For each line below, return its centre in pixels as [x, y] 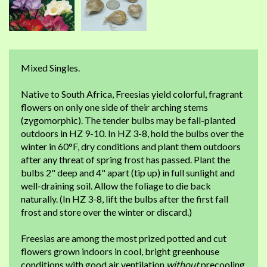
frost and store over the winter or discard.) [106, 212]
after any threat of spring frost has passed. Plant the [125, 159]
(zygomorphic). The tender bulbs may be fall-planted [128, 120]
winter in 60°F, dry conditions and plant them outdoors [131, 146]
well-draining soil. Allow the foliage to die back [116, 186]
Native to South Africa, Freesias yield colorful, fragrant [132, 94]
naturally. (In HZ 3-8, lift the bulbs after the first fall [125, 199]
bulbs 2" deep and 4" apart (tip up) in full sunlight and [128, 173]
